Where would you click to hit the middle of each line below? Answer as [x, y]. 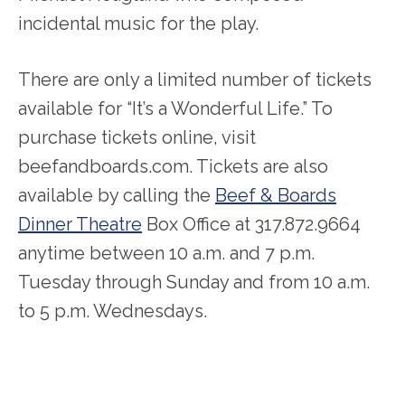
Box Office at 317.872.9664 [251, 225]
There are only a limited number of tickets [195, 80]
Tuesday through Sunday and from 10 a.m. [194, 283]
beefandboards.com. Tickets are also [173, 167]
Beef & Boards [276, 196]
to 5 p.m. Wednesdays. [113, 311]
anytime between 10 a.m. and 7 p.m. [166, 254]
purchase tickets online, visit [137, 138]
